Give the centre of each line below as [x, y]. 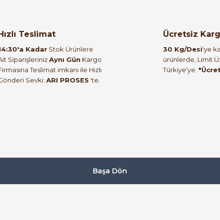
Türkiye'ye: [181, 70]
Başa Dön [110, 171]
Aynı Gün [65, 59]
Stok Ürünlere [70, 49]
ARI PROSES [68, 80]
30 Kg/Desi [183, 49]
